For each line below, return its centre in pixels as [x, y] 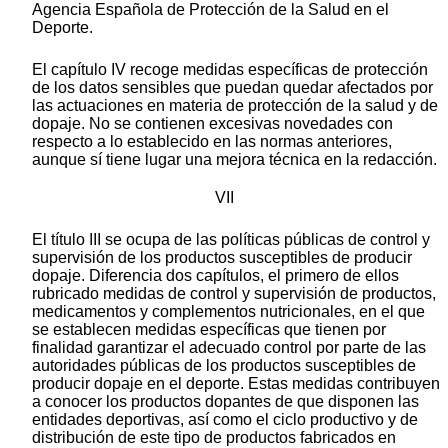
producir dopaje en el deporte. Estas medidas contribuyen [236, 384]
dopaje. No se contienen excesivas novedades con [212, 124]
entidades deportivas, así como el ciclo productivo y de [225, 420]
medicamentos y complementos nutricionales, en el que [228, 312]
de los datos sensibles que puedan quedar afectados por [232, 88]
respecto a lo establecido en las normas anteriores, [212, 142]
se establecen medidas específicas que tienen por [209, 330]
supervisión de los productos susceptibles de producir [222, 258]
